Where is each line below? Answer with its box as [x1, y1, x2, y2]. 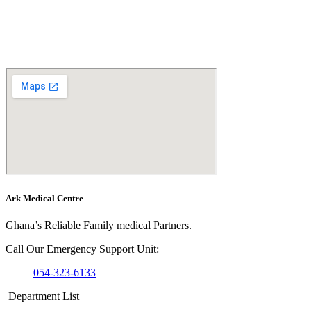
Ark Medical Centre [6, 193, 83, 204]
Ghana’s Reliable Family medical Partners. [6, 219, 192, 232]
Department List [6, 290, 79, 303]
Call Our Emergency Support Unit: [6, 243, 159, 255]
